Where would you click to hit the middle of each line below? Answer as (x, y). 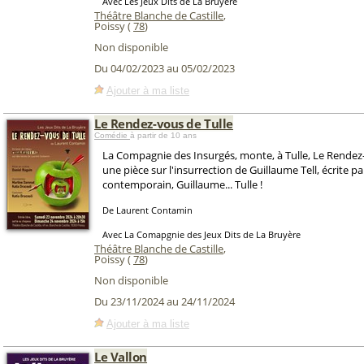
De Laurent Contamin (147, 210)
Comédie (112, 135)
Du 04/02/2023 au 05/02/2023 (165, 69)
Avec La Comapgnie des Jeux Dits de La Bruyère (201, 234)
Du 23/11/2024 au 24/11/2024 (165, 302)
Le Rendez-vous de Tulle (164, 123)
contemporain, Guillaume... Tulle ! (182, 184)
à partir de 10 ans (163, 135)
